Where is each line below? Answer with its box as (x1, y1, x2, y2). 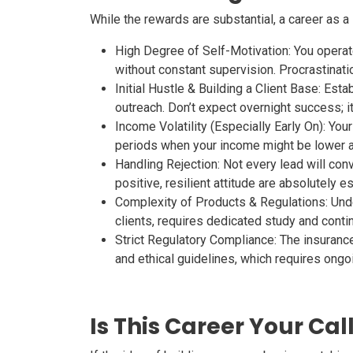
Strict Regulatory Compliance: (115, 232, 277, 247)
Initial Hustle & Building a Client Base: (115, 81, 321, 96)
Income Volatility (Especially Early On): (115, 119, 325, 134)
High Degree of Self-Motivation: (115, 43, 291, 58)
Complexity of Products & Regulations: (115, 195, 328, 210)
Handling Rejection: (115, 157, 220, 172)
